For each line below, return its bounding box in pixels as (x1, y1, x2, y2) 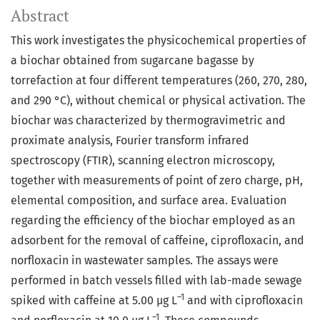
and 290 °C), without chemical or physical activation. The (11, 94, 306, 108)
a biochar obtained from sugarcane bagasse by (11, 54, 254, 68)
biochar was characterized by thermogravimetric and (11, 114, 286, 128)
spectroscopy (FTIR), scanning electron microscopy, (11, 154, 275, 168)
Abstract (11, 6, 69, 26)
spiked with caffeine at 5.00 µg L (11, 294, 177, 308)
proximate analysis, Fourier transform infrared (11, 134, 249, 148)
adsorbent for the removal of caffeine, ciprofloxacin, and (11, 234, 304, 248)
